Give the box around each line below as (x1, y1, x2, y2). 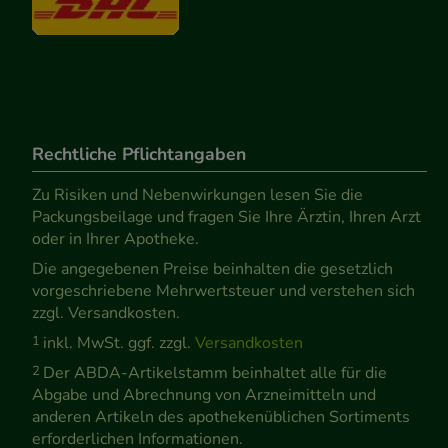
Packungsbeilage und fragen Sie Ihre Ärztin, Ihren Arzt (32, 206, 421, 229)
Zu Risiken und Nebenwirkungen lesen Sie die (32, 184, 363, 207)
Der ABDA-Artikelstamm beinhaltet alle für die (43, 362, 387, 385)
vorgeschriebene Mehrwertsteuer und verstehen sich (32, 280, 415, 303)
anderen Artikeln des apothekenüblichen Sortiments (32, 406, 410, 429)
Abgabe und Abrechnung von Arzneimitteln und (32, 384, 376, 407)
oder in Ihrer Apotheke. (32, 228, 199, 251)
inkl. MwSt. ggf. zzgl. (43, 332, 195, 355)
